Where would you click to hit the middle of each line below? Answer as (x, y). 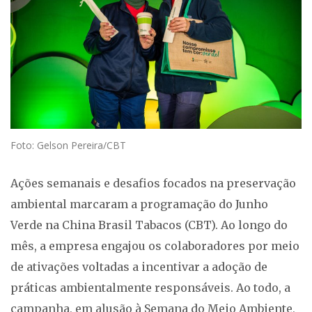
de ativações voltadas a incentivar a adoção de (139, 267)
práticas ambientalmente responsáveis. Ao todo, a (150, 288)
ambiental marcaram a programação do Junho (139, 204)
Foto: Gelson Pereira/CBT (68, 146)
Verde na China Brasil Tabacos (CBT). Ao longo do (149, 225)
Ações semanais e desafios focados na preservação (153, 184)
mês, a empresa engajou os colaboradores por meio (155, 246)
